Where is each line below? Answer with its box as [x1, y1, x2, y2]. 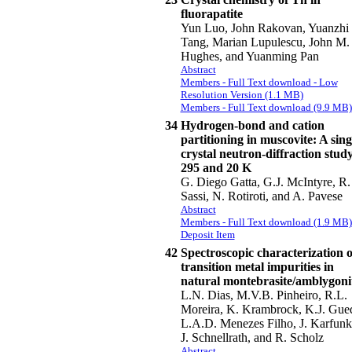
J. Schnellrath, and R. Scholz [180, 331, 324, 344]
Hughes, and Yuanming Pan [180, 49, 319, 63]
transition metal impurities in [180, 260, 334, 273]
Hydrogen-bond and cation [180, 119, 324, 132]
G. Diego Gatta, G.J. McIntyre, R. [180, 175, 350, 189]
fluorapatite [180, 7, 243, 20]
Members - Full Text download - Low [180, 76, 338, 88]
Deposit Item [180, 229, 235, 240]
